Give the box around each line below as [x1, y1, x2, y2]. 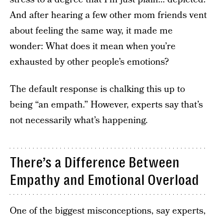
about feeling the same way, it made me [10, 24, 173, 37]
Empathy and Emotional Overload [10, 172, 199, 188]
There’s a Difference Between [10, 154, 180, 171]
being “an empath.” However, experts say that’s [10, 98, 203, 111]
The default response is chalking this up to [10, 83, 185, 96]
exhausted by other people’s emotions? [10, 55, 169, 69]
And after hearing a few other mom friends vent [10, 9, 207, 22]
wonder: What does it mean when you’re [10, 40, 176, 53]
